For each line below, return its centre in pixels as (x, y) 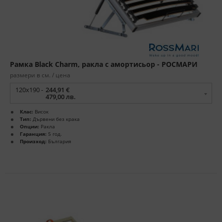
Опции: (29, 127)
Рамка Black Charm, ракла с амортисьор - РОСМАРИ (104, 64)
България (59, 141)
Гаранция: (33, 134)
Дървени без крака (55, 119)
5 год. (54, 134)
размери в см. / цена (40, 75)
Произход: (33, 141)
